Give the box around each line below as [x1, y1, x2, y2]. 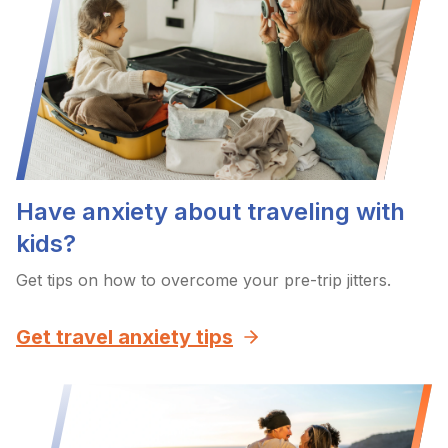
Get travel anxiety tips [16, 325, 233, 350]
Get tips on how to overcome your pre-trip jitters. [16, 270, 391, 291]
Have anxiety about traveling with [16, 197, 405, 227]
